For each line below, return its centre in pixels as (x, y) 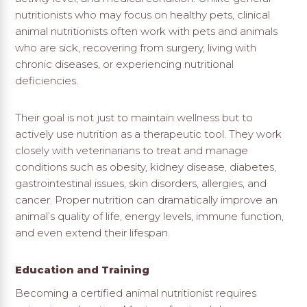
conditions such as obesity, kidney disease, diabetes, (146, 167)
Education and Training (83, 270)
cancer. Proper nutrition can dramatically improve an (147, 200)
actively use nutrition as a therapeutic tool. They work (149, 134)
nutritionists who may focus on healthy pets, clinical (143, 15)
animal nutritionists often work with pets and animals (147, 32)
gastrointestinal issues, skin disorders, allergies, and (141, 184)
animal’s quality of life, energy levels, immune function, (150, 217)
